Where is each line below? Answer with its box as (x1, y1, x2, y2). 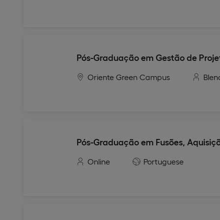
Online (87, 157, 110, 166)
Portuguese (143, 157, 184, 166)
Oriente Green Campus (87, 72, 170, 82)
